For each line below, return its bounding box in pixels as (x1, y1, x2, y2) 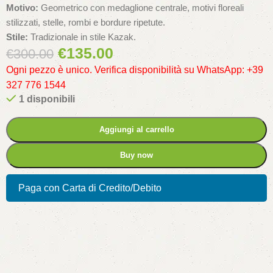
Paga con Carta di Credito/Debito (18, 183, 161, 194)
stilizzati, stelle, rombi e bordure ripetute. (6, 17, 165, 28)
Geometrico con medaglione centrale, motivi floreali (38, 2, 244, 13)
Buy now (120, 151, 153, 160)
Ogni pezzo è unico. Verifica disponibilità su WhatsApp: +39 (6, 65, 263, 76)
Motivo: (6, 2, 38, 13)
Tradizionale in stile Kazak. (28, 32, 136, 43)
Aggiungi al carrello (99, 125, 174, 135)
